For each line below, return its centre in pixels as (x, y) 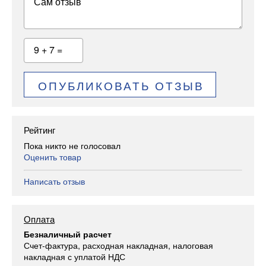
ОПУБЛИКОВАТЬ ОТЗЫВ (121, 85)
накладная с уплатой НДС (75, 257)
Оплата (39, 218)
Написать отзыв (54, 181)
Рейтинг (39, 130)
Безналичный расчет (68, 234)
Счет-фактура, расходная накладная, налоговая (118, 246)
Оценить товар (53, 156)
